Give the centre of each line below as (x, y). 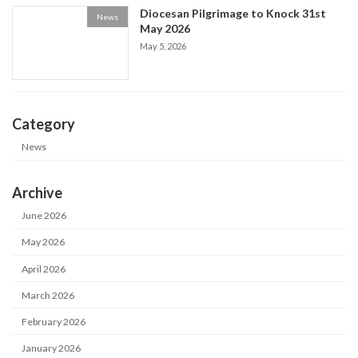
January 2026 (52, 348)
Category (44, 123)
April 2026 (44, 268)
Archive (37, 192)
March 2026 (48, 295)
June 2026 (44, 216)
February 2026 (54, 321)
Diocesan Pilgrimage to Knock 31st (233, 14)
